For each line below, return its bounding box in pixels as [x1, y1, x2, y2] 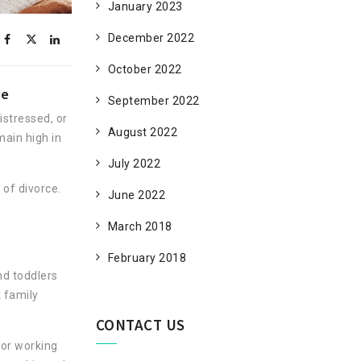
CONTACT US [95, 315, 185, 334]
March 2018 [107, 220, 172, 233]
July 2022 [107, 157, 160, 170]
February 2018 [107, 251, 186, 264]
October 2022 [107, 63, 182, 76]
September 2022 [107, 94, 200, 107]
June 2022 [107, 189, 165, 201]
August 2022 [107, 126, 177, 139]
